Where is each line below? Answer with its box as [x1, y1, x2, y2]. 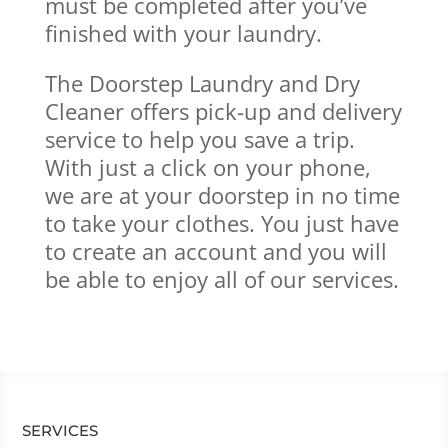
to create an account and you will [44, 235, 387, 266]
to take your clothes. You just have [44, 207, 399, 238]
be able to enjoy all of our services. [44, 263, 399, 294]
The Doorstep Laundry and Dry [44, 67, 360, 98]
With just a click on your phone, [44, 151, 371, 182]
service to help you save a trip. [44, 123, 355, 154]
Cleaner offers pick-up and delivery [44, 95, 402, 126]
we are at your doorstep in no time [44, 179, 400, 210]
